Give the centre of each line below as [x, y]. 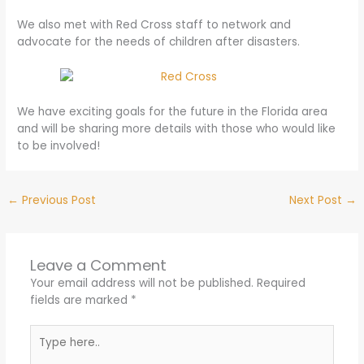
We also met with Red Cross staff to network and [154, 25]
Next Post [317, 200]
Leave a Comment [98, 265]
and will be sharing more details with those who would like [177, 128]
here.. [44, 350]
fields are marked [80, 300]
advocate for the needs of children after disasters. [159, 42]
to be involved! [59, 145]
